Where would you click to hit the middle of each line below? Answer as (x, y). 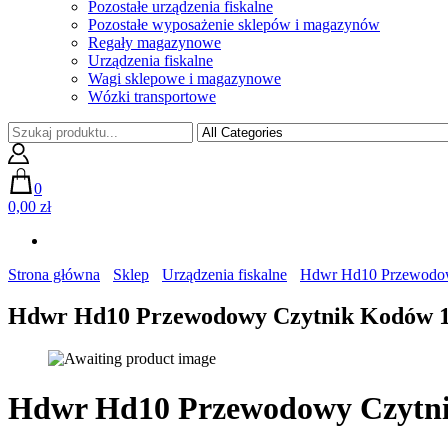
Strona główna (54, 274)
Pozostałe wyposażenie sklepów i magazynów (234, 24)
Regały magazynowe (154, 42)
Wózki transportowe (152, 96)
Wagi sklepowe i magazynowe (184, 78)
